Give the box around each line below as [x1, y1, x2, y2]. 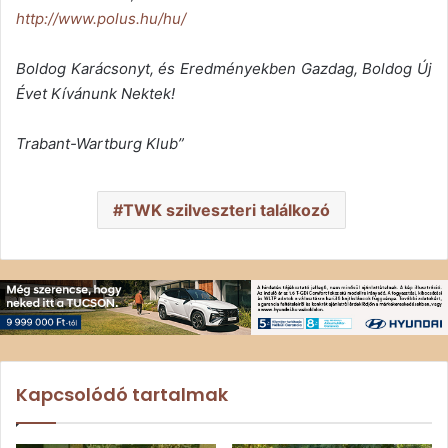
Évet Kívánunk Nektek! [16, 84, 175, 103]
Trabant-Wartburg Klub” [16, 134, 184, 153]
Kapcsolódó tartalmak [16, 382, 228, 408]
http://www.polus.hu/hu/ [16, 9, 186, 28]
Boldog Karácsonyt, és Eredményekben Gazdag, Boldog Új [16, 59, 432, 78]
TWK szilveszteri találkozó [123, 200, 330, 220]
